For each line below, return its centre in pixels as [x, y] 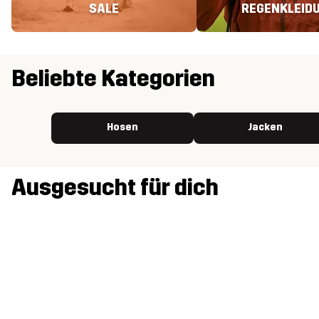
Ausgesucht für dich [115, 188]
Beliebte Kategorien [113, 78]
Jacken [265, 127]
